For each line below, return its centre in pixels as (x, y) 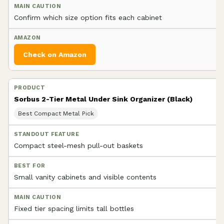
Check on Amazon (55, 54)
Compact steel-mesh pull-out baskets (78, 145)
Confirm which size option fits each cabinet (88, 17)
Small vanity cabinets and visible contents (85, 177)
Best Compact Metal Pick (56, 113)
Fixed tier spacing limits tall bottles (74, 208)
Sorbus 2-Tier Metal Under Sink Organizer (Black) (103, 99)
